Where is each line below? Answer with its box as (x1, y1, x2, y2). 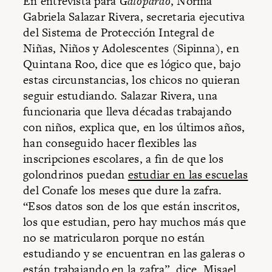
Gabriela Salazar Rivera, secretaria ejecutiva (23, 8, 245, 25)
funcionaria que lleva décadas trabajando (23, 103, 232, 120)
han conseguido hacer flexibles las (23, 135, 197, 152)
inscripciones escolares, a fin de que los (23, 151, 223, 168)
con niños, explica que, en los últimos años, (23, 119, 245, 136)
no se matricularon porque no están (23, 229, 205, 246)
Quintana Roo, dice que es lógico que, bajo (23, 56, 241, 73)
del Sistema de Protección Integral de (23, 24, 214, 41)
